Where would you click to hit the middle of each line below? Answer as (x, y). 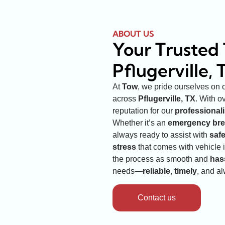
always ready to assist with (161, 135)
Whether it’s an (140, 123)
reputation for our (144, 110)
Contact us (157, 198)
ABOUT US (133, 33)
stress (124, 147)
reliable (156, 171)
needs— (128, 171)
